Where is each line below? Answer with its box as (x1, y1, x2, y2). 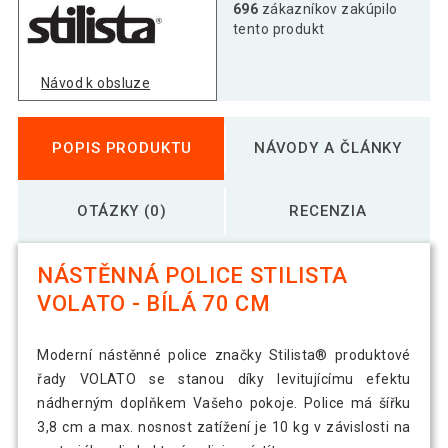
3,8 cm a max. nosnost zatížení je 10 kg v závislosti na (37, 419, 411, 436)
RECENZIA (288, 201, 368, 220)
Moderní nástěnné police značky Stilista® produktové (37, 347, 411, 364)
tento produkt (233, 20, 325, 37)
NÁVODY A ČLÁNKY (253, 138, 403, 157)
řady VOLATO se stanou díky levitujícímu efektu (37, 371, 411, 388)
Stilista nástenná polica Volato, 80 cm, (98, 78, 347, 96)
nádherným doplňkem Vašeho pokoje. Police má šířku (37, 395, 411, 412)
